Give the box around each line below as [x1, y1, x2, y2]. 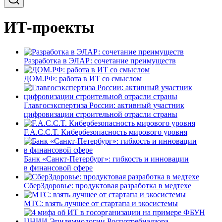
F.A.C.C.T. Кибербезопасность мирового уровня [24, 127, 187, 136]
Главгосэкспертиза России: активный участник [24, 101, 184, 110]
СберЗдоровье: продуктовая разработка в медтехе [24, 181, 191, 190]
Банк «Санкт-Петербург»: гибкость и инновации [24, 154, 189, 163]
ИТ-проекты [4, 18, 94, 37]
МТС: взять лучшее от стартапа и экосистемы [24, 199, 178, 208]
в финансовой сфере [24, 163, 93, 172]
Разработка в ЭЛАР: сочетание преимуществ [24, 56, 176, 65]
